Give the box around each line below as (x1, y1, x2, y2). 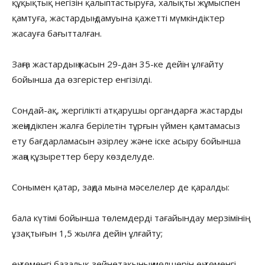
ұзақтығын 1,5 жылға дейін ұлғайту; (12, 227, 163, 239)
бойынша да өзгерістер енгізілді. (12, 73, 152, 85)
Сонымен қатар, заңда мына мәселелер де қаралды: (12, 180, 230, 193)
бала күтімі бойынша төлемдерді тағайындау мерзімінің (12, 211, 245, 224)
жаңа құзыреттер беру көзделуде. (12, 150, 154, 162)
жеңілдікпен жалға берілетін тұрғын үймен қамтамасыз (12, 119, 240, 131)
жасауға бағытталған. (12, 27, 102, 39)
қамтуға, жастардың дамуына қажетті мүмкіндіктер (12, 11, 225, 24)
